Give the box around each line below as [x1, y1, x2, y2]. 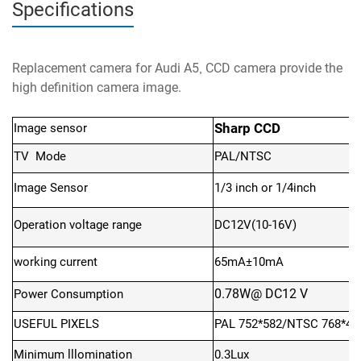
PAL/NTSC [214, 149, 272, 164]
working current [14, 255, 98, 269]
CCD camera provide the [202, 60, 342, 76]
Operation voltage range [14, 218, 142, 232]
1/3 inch [214, 180, 261, 195]
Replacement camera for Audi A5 [12, 60, 199, 76]
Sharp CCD [214, 120, 280, 136]
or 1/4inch [261, 180, 319, 195]
